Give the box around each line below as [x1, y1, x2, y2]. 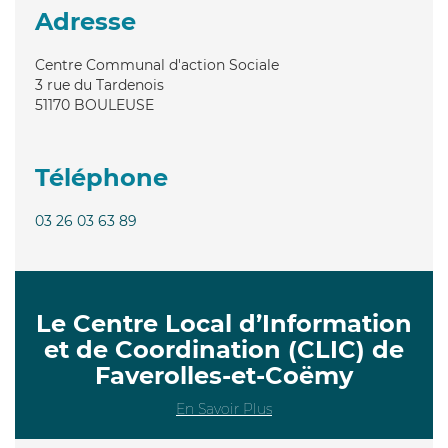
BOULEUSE [74, 95, 154, 114]
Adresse [35, 6, 136, 36]
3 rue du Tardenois [35, 75, 164, 94]
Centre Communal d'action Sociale [35, 55, 279, 74]
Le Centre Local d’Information [36, 308, 412, 338]
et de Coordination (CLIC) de [44, 334, 404, 364]
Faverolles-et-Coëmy [95, 360, 353, 390]
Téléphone [35, 162, 168, 192]
